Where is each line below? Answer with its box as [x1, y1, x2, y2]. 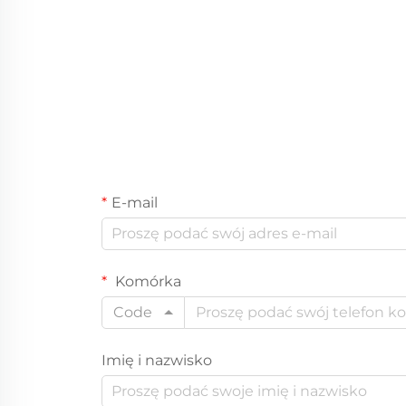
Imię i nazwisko [101, 351, 212, 369]
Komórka [111, 272, 181, 290]
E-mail [111, 193, 158, 211]
